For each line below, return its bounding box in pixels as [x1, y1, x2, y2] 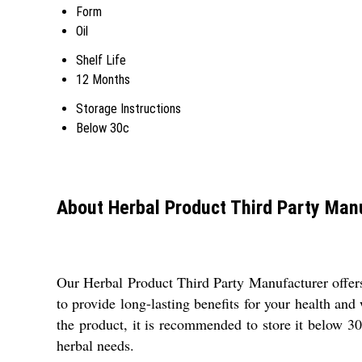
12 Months [76, 72, 130, 87]
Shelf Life [76, 53, 126, 68]
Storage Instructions [76, 101, 181, 116]
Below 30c [76, 120, 129, 136]
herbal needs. [57, 335, 134, 355]
